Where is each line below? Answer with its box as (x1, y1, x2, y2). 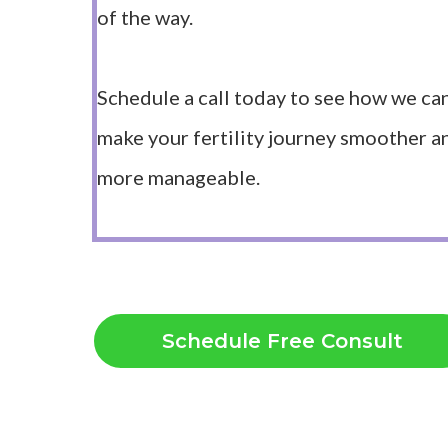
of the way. (97, 5, 193, 29)
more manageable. (97, 165, 260, 189)
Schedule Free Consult (161, 329, 403, 353)
